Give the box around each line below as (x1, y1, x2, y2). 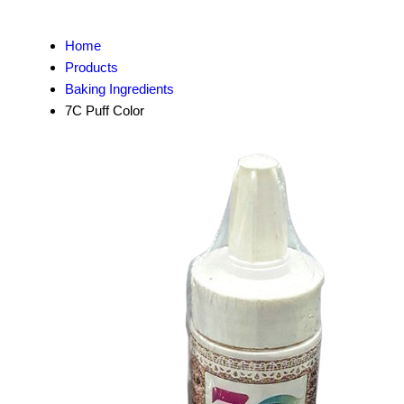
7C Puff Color (65, 103, 144, 118)
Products (65, 60, 118, 75)
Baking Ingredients (65, 81, 174, 96)
